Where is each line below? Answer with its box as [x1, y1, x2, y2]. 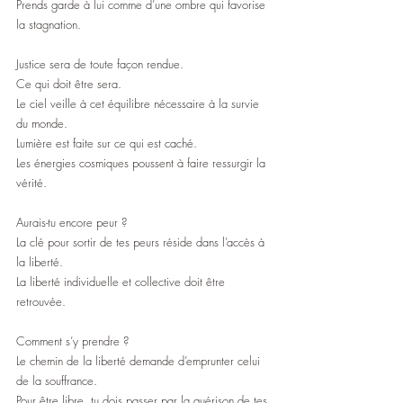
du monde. [16, 115, 67, 132]
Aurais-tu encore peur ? [16, 214, 127, 231]
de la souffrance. [16, 372, 97, 390]
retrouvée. [16, 293, 66, 310]
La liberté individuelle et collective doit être [16, 273, 228, 291]
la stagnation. [16, 16, 81, 33]
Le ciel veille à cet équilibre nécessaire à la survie [16, 95, 263, 112]
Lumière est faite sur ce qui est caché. [16, 135, 197, 152]
